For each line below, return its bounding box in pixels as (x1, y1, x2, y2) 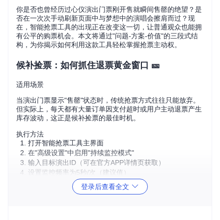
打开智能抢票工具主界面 (28, 139, 104, 147)
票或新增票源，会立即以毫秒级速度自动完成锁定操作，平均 (16, 211, 202, 219)
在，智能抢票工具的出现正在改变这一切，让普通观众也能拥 (16, 23, 202, 31)
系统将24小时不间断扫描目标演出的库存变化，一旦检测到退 (16, 202, 203, 210)
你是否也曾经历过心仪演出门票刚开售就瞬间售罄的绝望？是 (16, 5, 202, 13)
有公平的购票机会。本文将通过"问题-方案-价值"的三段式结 (16, 32, 198, 40)
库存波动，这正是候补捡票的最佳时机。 (16, 114, 140, 122)
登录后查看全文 (81, 182, 131, 191)
